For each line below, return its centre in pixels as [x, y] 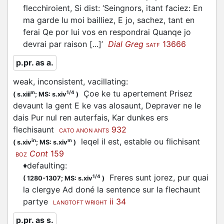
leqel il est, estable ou [121, 141]
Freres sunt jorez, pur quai [156, 177]
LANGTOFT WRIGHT [80, 202]
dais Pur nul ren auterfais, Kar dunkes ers [90, 117]
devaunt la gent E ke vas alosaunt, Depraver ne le [107, 105]
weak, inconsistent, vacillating [69, 81]
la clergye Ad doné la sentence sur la [94, 189]
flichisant [183, 141]
